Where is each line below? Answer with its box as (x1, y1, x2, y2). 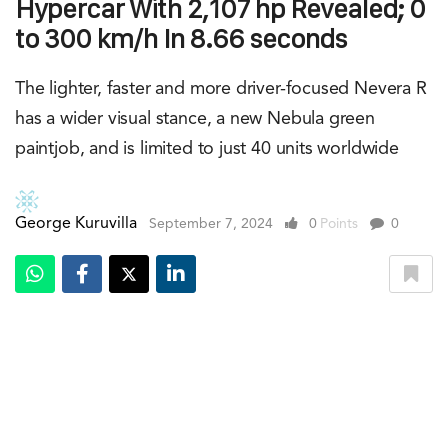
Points (320, 216, 358, 231)
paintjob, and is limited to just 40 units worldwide (15, 139, 399, 158)
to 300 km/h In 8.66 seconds (15, 23, 347, 53)
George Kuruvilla (15, 215, 137, 232)
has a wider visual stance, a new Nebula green (15, 109, 375, 128)
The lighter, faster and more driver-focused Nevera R (15, 79, 427, 98)
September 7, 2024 (149, 216, 273, 231)
